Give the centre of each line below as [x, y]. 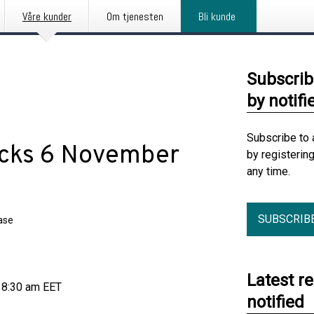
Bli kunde [217, 16]
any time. [268, 171]
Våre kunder [47, 16]
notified [275, 302]
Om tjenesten [135, 16]
